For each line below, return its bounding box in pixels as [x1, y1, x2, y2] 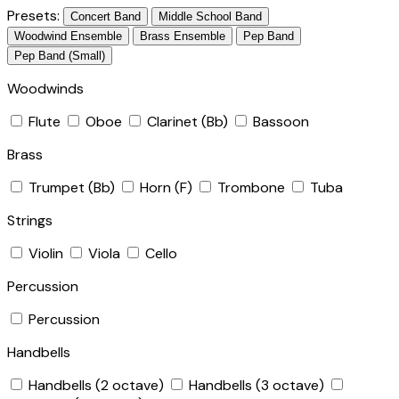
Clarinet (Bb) [147, 111, 228, 131]
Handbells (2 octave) [28, 375, 164, 395]
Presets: [7, 5, 60, 25]
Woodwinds [7, 78, 84, 98]
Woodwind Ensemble [14, 28, 122, 43]
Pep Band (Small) [14, 48, 105, 62]
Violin [28, 243, 63, 263]
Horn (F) [140, 177, 192, 197]
